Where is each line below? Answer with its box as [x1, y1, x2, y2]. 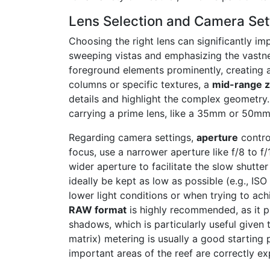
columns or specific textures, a [69, 78, 212, 91]
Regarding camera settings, [69, 131, 196, 144]
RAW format [69, 204, 127, 216]
